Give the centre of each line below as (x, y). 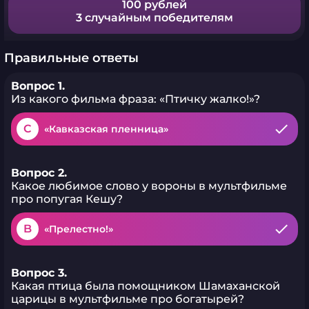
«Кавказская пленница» (106, 129)
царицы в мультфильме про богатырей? (128, 299)
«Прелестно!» (79, 229)
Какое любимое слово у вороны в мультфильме (149, 186)
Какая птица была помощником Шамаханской (146, 286)
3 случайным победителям (154, 18)
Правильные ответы (71, 58)
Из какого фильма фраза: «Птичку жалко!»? (136, 99)
